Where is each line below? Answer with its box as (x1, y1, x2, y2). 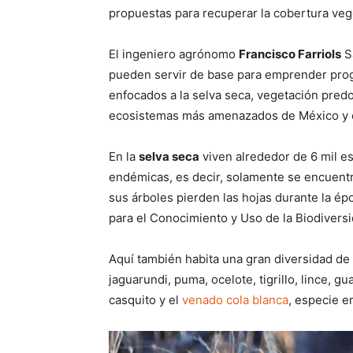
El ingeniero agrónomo (109, 46, 239, 61)
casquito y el (109, 292, 182, 307)
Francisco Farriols (239, 46, 341, 61)
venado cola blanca (182, 292, 288, 307)
